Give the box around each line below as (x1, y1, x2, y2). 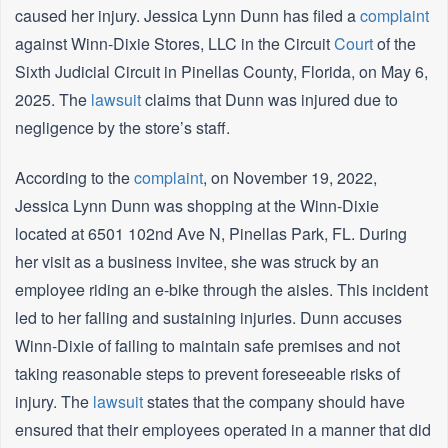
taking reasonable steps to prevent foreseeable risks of (15, 362, 400, 386)
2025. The (15, 88, 91, 112)
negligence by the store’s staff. (15, 116, 230, 140)
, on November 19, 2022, (203, 166, 377, 190)
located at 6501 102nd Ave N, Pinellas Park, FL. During (15, 222, 407, 246)
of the (373, 32, 416, 56)
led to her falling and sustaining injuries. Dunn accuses (15, 306, 402, 330)
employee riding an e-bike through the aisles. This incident (15, 278, 428, 302)
